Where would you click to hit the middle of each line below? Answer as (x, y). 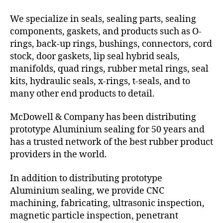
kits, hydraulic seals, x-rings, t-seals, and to (100, 81)
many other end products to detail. (82, 94)
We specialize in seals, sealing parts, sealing (103, 19)
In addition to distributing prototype (86, 178)
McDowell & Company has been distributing (103, 117)
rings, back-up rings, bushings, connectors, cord (111, 44)
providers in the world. (58, 155)
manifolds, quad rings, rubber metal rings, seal (109, 69)
